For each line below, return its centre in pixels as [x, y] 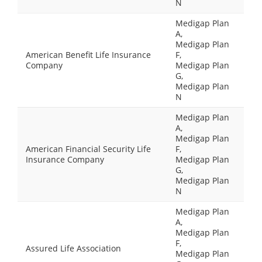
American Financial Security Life [88, 149]
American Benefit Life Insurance [88, 55]
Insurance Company [65, 159]
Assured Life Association [73, 248]
